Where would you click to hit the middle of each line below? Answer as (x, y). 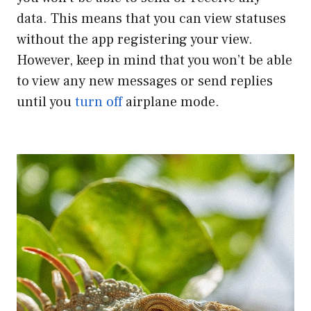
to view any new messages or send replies (145, 81)
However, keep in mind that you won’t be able (154, 60)
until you (44, 102)
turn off (97, 102)
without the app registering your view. (135, 39)
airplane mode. (171, 102)
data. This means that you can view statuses (151, 18)
